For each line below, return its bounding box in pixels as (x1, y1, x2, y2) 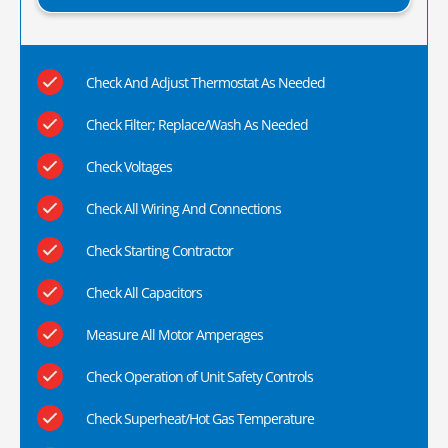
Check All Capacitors (85, 282, 202, 302)
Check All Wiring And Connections (85, 198, 281, 218)
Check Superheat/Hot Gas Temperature (85, 408, 314, 428)
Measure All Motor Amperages (85, 324, 263, 344)
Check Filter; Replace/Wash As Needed (85, 114, 308, 134)
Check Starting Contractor (85, 240, 233, 260)
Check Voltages (85, 156, 172, 176)
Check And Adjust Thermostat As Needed (85, 72, 325, 92)
